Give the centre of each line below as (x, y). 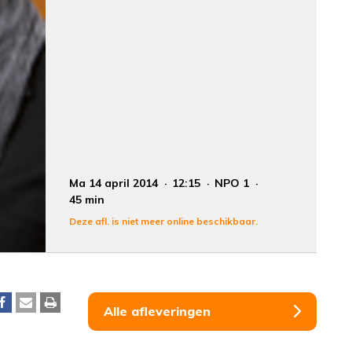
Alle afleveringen (157, 311)
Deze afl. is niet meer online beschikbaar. (164, 221)
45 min (87, 199)
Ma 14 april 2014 (115, 183)
